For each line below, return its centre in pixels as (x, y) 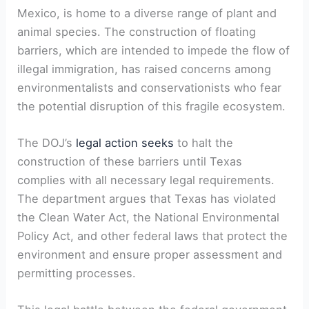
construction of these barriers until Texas (130, 161)
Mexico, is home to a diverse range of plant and (147, 13)
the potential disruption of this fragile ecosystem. (152, 106)
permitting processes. (77, 273)
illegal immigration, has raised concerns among (144, 69)
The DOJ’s (47, 142)
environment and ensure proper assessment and (150, 254)
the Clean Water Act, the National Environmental (149, 217)
